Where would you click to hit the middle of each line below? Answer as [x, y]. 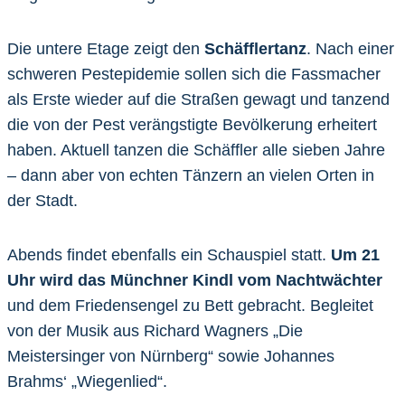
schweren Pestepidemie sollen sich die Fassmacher [194, 74]
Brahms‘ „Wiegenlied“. [87, 381]
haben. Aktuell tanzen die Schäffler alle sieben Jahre [196, 150]
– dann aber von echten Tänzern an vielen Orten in [191, 175]
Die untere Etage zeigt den [106, 48]
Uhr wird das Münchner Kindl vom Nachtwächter [195, 280]
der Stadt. [42, 200]
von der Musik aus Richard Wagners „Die [155, 330]
